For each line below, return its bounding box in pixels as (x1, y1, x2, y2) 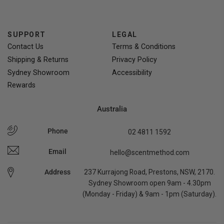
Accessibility (112, 68, 152, 76)
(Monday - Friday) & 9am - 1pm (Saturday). (82, 189, 216, 198)
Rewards (7, 81, 35, 89)
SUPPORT (7, 30, 46, 38)
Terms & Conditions (112, 42, 175, 51)
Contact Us (7, 42, 43, 51)
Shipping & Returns (7, 55, 68, 64)
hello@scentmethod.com (109, 148, 189, 156)
